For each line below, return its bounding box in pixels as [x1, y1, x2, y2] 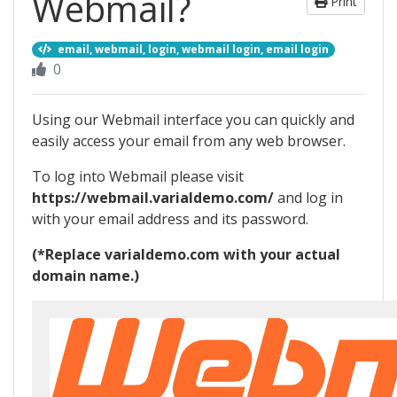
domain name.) [32, 266, 139, 285]
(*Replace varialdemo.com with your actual [32, 245, 340, 264]
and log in [274, 188, 343, 207]
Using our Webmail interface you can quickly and [32, 110, 354, 129]
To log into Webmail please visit [32, 167, 244, 186]
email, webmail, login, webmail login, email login [55, 42, 330, 57]
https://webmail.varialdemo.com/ [32, 188, 274, 207]
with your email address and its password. [32, 209, 308, 229]
